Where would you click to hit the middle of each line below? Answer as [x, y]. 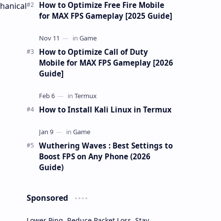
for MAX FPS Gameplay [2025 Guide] [105, 16]
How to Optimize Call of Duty [93, 52]
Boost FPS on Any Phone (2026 [94, 156]
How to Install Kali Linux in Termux [105, 109]
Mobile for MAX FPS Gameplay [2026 [106, 62]
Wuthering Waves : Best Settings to [106, 145]
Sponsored [48, 198]
